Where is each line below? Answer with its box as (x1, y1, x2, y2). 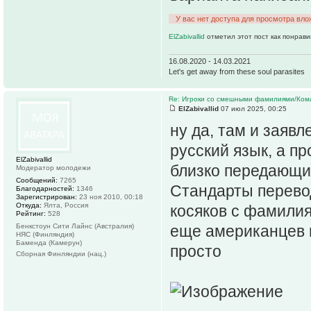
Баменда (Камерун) (16, 239, 82, 247)
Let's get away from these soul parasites (169, 67, 305, 76)
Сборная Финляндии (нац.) (16, 250, 106, 258)
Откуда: (16, 201, 42, 210)
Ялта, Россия (42, 201, 88, 210)
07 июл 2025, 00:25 (219, 105, 287, 113)
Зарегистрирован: (16, 193, 77, 201)
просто (170, 242, 221, 261)
